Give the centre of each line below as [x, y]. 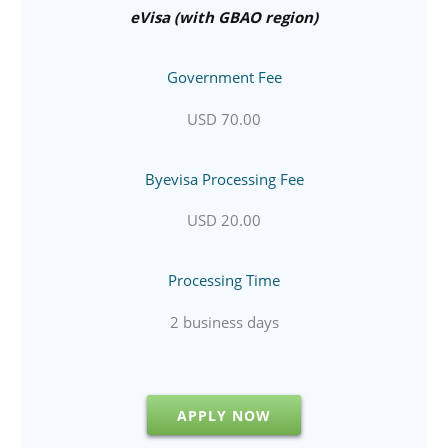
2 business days [224, 321]
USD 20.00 [224, 220]
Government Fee [224, 77]
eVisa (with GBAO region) [224, 17]
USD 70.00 [224, 118]
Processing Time [224, 280]
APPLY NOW [224, 415]
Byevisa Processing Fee [224, 178]
